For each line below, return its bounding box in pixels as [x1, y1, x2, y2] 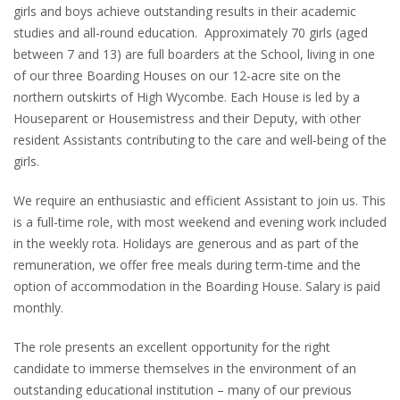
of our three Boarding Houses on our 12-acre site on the [13, 66, 341, 84]
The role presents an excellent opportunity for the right [13, 337, 330, 355]
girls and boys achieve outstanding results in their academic [13, 2, 356, 20]
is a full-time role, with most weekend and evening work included [13, 212, 387, 230]
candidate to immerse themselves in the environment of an [13, 359, 356, 377]
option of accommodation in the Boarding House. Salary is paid [13, 277, 380, 295]
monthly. [13, 298, 63, 316]
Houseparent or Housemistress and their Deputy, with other [13, 109, 361, 127]
